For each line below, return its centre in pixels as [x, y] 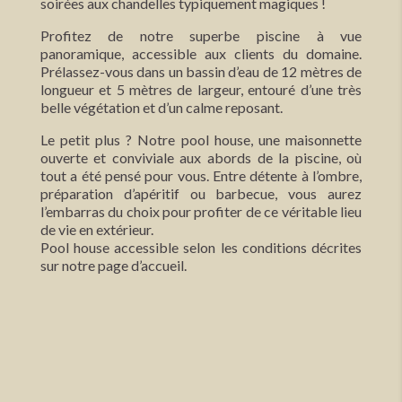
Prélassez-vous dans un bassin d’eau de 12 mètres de [201, 71]
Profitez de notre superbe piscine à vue [201, 35]
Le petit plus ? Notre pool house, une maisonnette [201, 139]
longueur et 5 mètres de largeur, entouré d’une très [201, 89]
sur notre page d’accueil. [113, 265]
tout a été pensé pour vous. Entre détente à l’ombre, [201, 175]
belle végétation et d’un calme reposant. [161, 107]
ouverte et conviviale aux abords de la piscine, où [201, 157]
